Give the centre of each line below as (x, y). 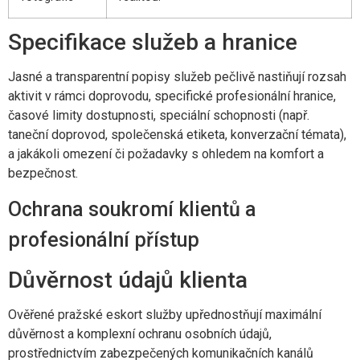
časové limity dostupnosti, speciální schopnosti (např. (159, 115)
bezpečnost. (43, 173)
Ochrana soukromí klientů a (132, 210)
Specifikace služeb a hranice (153, 42)
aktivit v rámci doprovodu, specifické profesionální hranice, (172, 96)
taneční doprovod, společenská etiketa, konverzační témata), (177, 134)
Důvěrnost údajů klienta (128, 280)
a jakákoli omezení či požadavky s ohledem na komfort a (166, 153)
